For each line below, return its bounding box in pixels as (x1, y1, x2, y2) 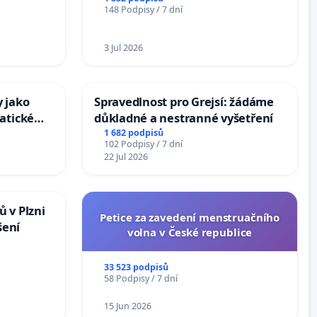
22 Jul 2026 (103, 150, 148, 163)
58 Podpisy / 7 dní (103, 272, 178, 284)
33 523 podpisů (103, 260, 168, 273)
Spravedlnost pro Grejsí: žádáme (94, 93, 274, 110)
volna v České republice (127, 224, 253, 239)
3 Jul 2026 (103, 41, 143, 54)
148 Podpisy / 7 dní (103, 3, 183, 16)
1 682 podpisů (103, 126, 163, 139)
